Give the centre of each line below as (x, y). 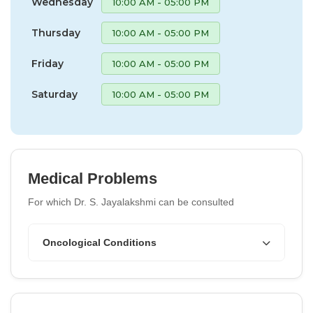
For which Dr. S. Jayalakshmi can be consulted (131, 202)
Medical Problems (93, 179)
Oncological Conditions (100, 243)
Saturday (54, 95)
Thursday (56, 33)
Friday (48, 64)
